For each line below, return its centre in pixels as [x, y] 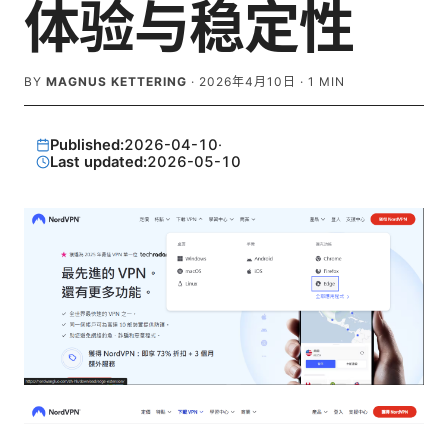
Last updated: [98, 161]
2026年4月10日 [247, 81]
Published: [86, 144]
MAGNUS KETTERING [116, 81]
